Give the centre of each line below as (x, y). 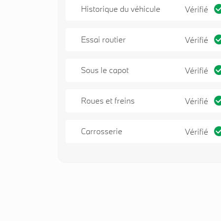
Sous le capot (105, 70)
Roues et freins (108, 100)
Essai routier (103, 39)
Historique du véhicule (121, 9)
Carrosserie (102, 131)
